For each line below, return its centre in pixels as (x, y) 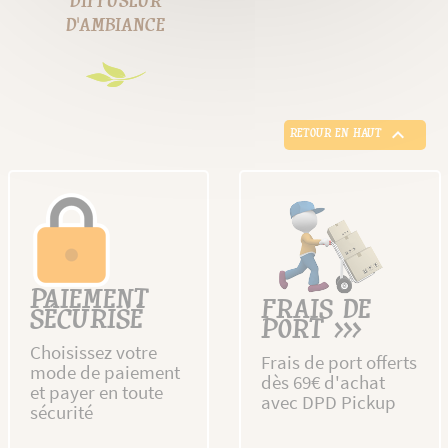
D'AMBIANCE (116, 25)
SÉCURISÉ (86, 322)
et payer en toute (96, 392)
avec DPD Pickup (328, 402)
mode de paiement (104, 372)
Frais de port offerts (339, 362)
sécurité (61, 412)
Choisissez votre (93, 352)
